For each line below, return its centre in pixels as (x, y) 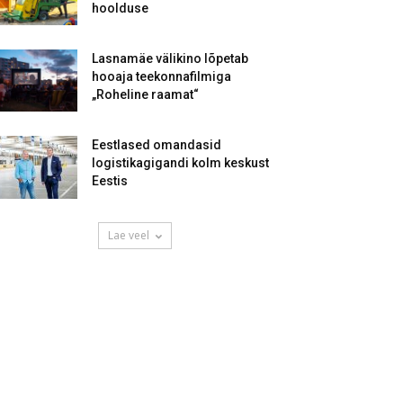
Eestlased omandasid (157, 145)
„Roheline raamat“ (145, 94)
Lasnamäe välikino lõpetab (170, 58)
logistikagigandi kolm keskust (180, 163)
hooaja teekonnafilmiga (161, 76)
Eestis (110, 181)
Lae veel (129, 235)
